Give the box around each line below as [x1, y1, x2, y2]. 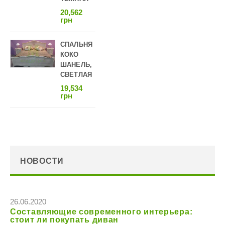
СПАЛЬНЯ [60, 41, 92, 48]
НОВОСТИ [20, 156, 64, 165]
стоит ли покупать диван [10, 215, 119, 224]
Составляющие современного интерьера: [10, 207, 193, 216]
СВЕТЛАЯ [60, 71, 92, 78]
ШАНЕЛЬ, [60, 61, 92, 68]
